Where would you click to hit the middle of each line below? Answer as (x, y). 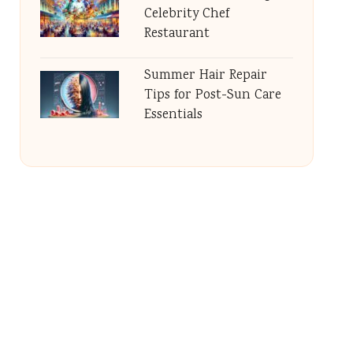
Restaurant (176, 34)
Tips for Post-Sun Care (212, 96)
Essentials (173, 115)
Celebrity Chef (186, 15)
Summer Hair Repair (205, 76)
